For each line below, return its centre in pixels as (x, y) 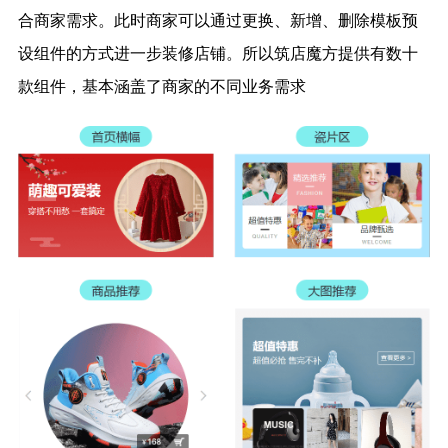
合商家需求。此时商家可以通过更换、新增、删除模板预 (217, 20)
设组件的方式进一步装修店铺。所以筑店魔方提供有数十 (217, 53)
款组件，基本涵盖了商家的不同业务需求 (161, 86)
